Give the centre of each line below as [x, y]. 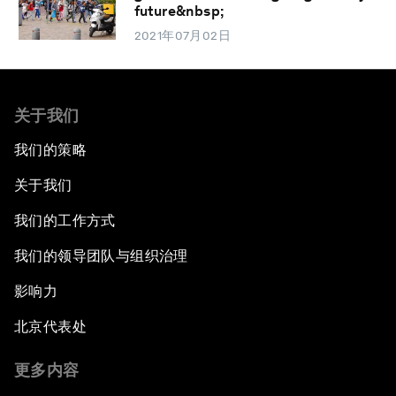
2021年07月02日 [183, 36]
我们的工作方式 [65, 221]
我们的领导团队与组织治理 [101, 256]
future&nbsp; [179, 11]
